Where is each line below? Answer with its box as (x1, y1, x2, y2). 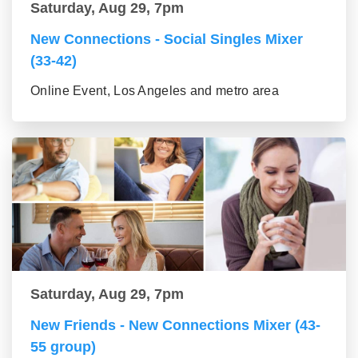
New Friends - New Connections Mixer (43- (30, 317, 320, 334)
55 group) (30, 339, 96, 356)
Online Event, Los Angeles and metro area (30, 84, 279, 98)
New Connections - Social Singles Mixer (30, 31, 303, 48)
